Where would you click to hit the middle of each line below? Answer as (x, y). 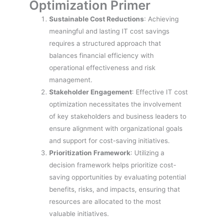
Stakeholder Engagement (91, 92)
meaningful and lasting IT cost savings (109, 31)
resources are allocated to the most (105, 201)
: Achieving (162, 19)
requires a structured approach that (105, 43)
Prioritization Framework (90, 153)
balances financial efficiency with (102, 55)
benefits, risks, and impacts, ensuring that (115, 189)
